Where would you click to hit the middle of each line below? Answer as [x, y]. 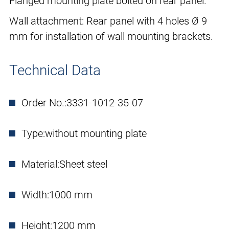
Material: [40, 164]
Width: [35, 195]
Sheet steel [83, 164]
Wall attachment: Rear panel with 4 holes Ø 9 [108, 21]
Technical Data [55, 71]
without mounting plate [96, 134]
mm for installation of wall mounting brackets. [111, 37]
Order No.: [44, 103]
